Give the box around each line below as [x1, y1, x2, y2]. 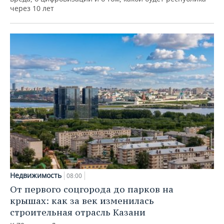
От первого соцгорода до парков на [10, 183, 173, 195]
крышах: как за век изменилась [10, 195, 154, 207]
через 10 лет [10, 3, 54, 13]
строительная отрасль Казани [10, 206, 145, 218]
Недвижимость [10, 170, 61, 180]
